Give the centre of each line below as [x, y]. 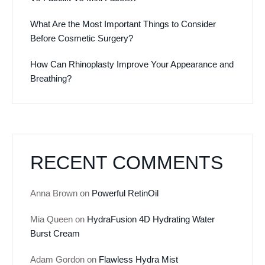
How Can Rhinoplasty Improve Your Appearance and [132, 64]
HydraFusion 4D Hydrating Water [151, 219]
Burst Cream [55, 234]
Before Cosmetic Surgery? [82, 38]
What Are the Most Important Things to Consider [123, 24]
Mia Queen [51, 219]
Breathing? [51, 78]
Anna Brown [54, 193]
